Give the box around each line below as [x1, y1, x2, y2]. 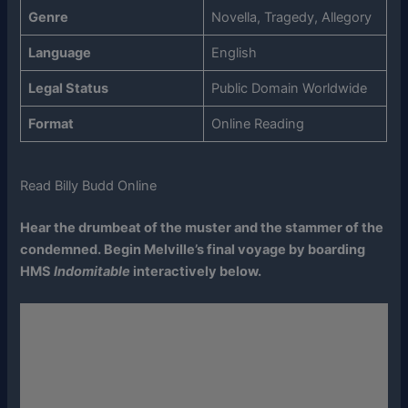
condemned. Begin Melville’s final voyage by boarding [20, 240, 366, 258]
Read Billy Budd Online [20, 178, 158, 195]
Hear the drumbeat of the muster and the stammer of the [20, 219, 384, 236]
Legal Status [27, 79, 108, 97]
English [210, 44, 257, 61]
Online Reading [210, 115, 304, 132]
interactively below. [130, 262, 262, 280]
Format [27, 115, 74, 132]
